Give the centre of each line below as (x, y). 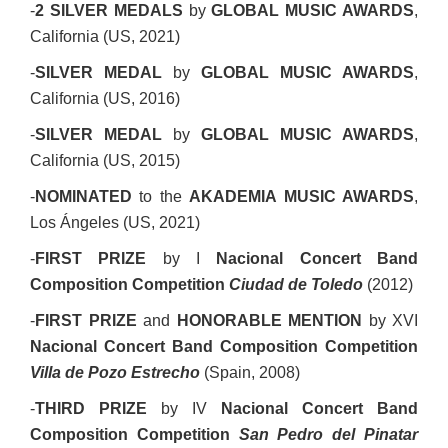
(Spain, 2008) (250, 372)
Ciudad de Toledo (296, 284)
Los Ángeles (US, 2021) (115, 222)
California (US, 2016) (105, 98)
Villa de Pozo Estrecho (115, 372)
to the (157, 196)
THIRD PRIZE (91, 408)
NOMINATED (83, 196)
